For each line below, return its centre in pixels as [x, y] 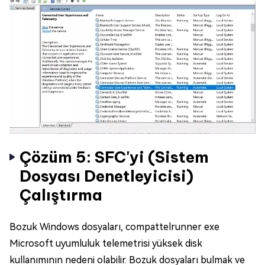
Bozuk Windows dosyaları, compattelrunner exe [114, 227]
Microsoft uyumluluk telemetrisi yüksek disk [106, 243]
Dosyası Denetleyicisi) [106, 176]
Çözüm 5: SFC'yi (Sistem [114, 157]
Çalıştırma [61, 195]
